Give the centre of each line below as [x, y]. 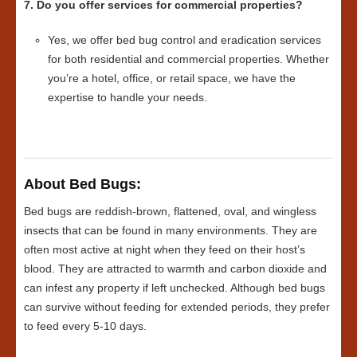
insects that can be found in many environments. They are [171, 231]
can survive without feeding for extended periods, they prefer [177, 307]
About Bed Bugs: [82, 184]
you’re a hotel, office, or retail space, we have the [172, 78]
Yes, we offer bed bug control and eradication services [184, 40]
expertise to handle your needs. [127, 98]
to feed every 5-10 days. [85, 326]
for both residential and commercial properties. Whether [188, 59]
